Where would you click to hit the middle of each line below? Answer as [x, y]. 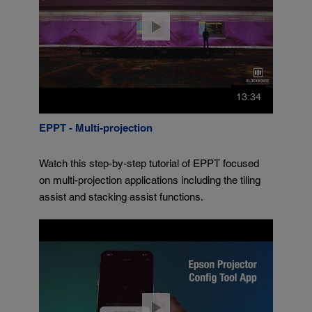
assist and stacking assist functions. [122, 197]
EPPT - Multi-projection [96, 128]
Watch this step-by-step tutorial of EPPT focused [149, 164]
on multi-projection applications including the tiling [150, 180]
